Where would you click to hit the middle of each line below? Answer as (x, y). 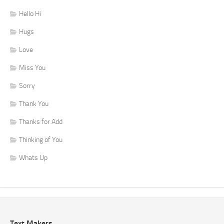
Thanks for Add (41, 121)
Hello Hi (30, 13)
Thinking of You (41, 139)
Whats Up (33, 157)
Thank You (34, 103)
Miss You (32, 67)
